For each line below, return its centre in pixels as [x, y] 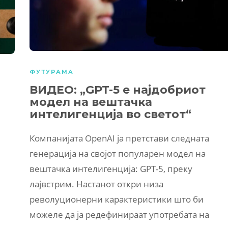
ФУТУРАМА [52, 72]
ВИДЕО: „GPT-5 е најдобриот [118, 90]
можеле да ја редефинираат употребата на [119, 215]
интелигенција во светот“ [110, 115]
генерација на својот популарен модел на [118, 154]
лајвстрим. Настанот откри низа [96, 184]
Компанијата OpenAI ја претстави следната [119, 138]
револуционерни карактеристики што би [117, 199]
